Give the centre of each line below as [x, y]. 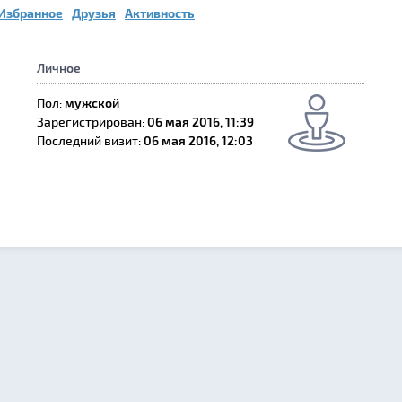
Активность [160, 13]
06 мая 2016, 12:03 [198, 140]
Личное [59, 68]
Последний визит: [89, 140]
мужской [92, 103]
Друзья [94, 13]
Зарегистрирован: [91, 122]
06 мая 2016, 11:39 [201, 122]
